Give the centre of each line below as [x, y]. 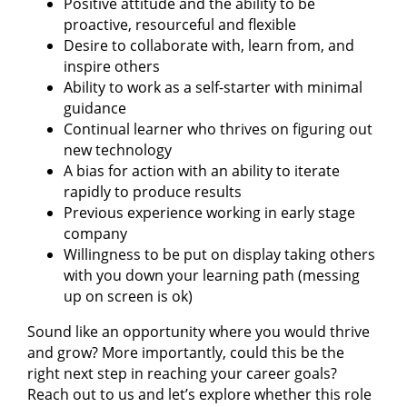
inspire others [112, 66]
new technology [118, 149]
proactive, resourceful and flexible [180, 24]
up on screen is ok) [128, 296]
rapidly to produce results [153, 191]
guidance [95, 108]
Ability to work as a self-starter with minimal [213, 87]
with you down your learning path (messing [212, 275]
